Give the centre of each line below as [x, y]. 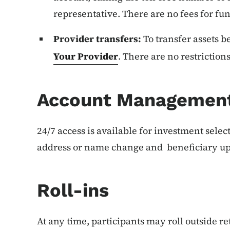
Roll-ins [73, 190]
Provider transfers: [97, 39]
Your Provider [86, 56]
